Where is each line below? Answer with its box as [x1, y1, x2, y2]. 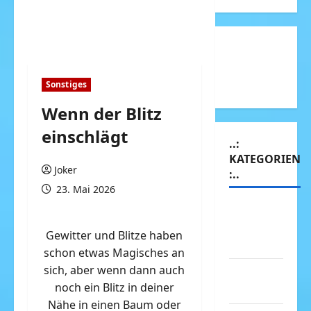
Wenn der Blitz [42, 102, 162, 125]
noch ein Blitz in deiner [54, 280, 174, 295]
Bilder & [228, 219, 273, 235]
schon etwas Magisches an [44, 245, 185, 260]
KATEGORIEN [228, 151, 301, 167]
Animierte [228, 202, 285, 218]
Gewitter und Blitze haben [46, 228, 183, 243]
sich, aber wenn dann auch [44, 262, 185, 278]
